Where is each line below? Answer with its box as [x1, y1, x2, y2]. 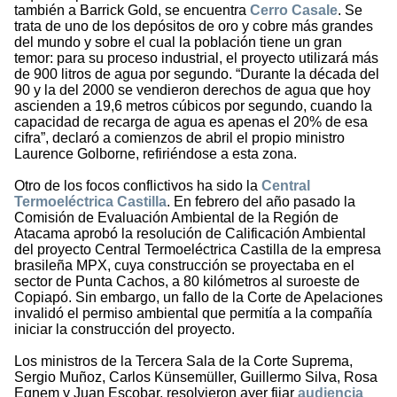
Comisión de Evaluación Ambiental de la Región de [14, 210, 339, 226]
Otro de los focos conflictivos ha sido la [14, 178, 261, 194]
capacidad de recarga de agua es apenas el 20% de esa [14, 114, 368, 130]
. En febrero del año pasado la [167, 194, 355, 210]
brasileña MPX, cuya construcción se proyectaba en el [14, 258, 354, 274]
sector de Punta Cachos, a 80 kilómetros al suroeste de [14, 274, 360, 290]
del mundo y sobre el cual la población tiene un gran [14, 35, 342, 51]
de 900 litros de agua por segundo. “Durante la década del [14, 66, 379, 82]
